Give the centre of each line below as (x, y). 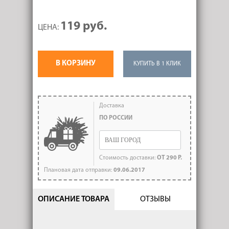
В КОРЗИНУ (76, 64)
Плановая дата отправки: (79, 170)
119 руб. (84, 27)
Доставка (112, 106)
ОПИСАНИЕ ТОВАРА (74, 200)
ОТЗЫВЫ (155, 200)
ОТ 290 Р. (169, 158)
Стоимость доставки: (128, 158)
